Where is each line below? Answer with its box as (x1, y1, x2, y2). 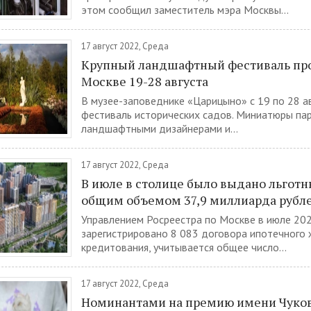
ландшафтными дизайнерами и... (81, 121, 238, 135)
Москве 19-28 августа (81, 73, 208, 90)
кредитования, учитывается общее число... (81, 240, 287, 254)
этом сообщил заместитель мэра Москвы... (81, 3, 289, 17)
